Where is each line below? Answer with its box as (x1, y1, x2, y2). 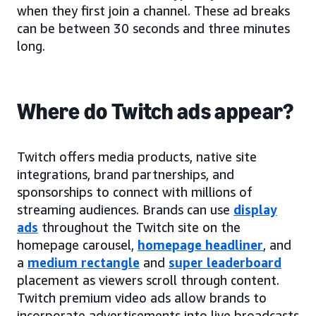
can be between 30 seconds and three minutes (17, 20, 290, 37)
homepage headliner (138, 237, 263, 253)
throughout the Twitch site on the (38, 219, 241, 236)
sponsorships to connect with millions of (17, 184, 253, 200)
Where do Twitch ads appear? (17, 98, 294, 126)
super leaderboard (169, 255, 281, 271)
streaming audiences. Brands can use (17, 202, 233, 218)
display (233, 202, 277, 218)
